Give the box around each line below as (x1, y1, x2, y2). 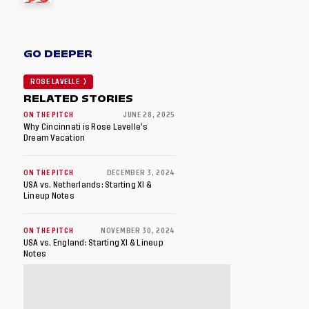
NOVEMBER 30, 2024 (101, 228, 175, 235)
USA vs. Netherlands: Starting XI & (23, 181, 152, 189)
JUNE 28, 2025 (122, 112, 175, 119)
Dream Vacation (23, 134, 88, 142)
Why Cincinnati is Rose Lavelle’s (23, 123, 148, 131)
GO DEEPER (23, 46, 93, 61)
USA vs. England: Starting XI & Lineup (23, 239, 163, 247)
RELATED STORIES (23, 91, 134, 106)
